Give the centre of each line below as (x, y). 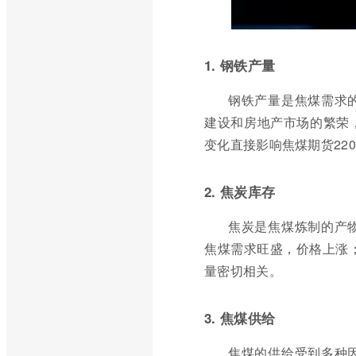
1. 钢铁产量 (240, 65)
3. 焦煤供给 (240, 318)
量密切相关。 (243, 271)
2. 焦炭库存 (240, 192)
